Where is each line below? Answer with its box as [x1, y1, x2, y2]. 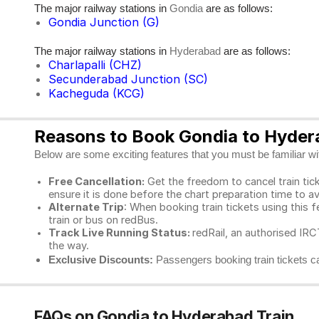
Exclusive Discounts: [48, 254, 153, 266]
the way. [48, 239, 89, 252]
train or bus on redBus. [48, 214, 161, 226]
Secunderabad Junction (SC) [48, 72, 208, 86]
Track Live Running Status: [48, 226, 192, 239]
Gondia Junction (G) [48, 15, 159, 29]
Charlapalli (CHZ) [48, 58, 142, 72]
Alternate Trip [48, 201, 124, 214]
